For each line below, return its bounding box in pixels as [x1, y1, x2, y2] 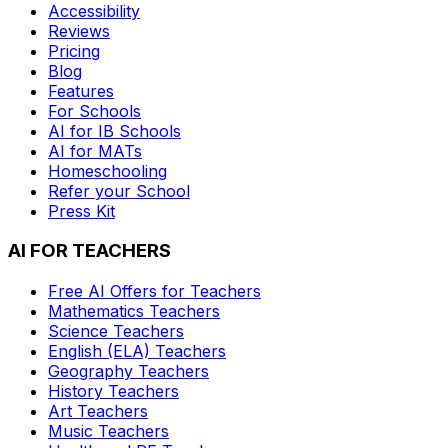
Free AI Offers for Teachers [48, 280, 261, 301]
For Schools [48, 100, 141, 121]
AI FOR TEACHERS [8, 239, 171, 263]
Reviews [48, 20, 110, 41]
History [48, 380, 103, 401]
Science [48, 320, 108, 341]
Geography [48, 360, 133, 381]
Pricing [48, 40, 100, 61]
